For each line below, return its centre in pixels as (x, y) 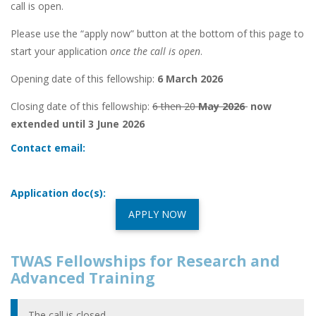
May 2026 (221, 107)
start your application (60, 51)
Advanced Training (83, 278)
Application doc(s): (58, 193)
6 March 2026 (190, 79)
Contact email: (48, 148)
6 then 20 (174, 107)
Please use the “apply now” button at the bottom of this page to (157, 34)
